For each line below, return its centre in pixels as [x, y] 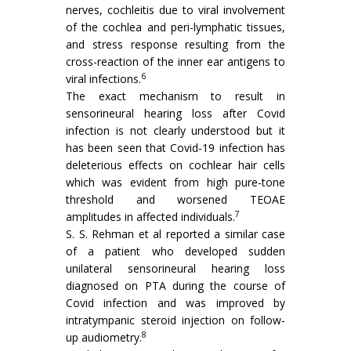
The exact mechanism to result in [175, 96]
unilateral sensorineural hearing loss [175, 268]
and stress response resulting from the [175, 44]
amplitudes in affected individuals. [150, 217]
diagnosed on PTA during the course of [175, 286]
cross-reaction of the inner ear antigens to [175, 62]
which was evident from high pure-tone [175, 182]
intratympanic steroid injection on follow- [175, 320]
